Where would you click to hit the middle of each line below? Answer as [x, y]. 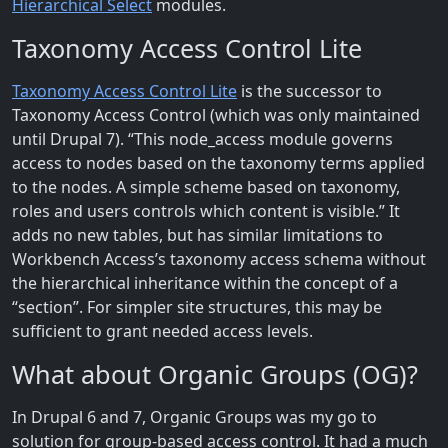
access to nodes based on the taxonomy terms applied [218, 162]
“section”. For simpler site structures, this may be [197, 306]
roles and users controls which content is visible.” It [206, 210]
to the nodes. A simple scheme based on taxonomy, [206, 186]
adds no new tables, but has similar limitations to [197, 234]
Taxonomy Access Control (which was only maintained [216, 114]
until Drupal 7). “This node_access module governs [202, 138]
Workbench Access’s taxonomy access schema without [219, 258]
